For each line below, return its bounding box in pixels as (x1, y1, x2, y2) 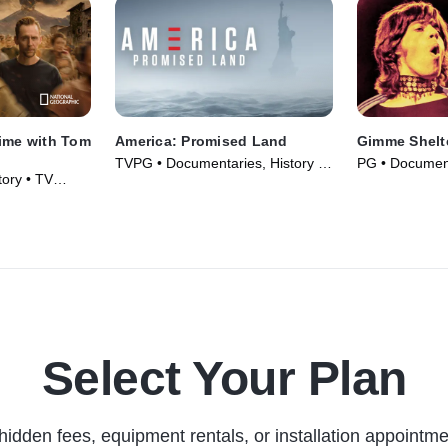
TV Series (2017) (115, 175, 224, 192)
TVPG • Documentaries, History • (115, 155, 324, 172)
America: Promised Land (115, 133, 288, 150)
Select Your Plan (41, 352, 407, 406)
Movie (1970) (356, 175, 441, 192)
